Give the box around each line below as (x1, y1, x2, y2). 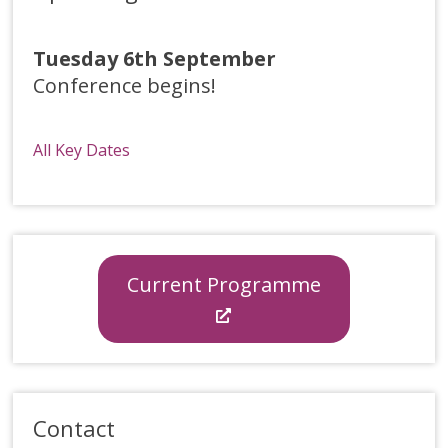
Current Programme (126, 270, 321, 298)
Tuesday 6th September (33, 45, 277, 73)
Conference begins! (33, 72, 217, 100)
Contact (33, 413, 116, 444)
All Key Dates (33, 139, 131, 162)
